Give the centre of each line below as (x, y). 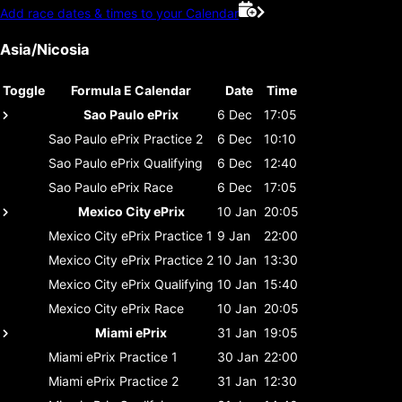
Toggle (24, 90)
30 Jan (238, 356)
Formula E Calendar (131, 90)
